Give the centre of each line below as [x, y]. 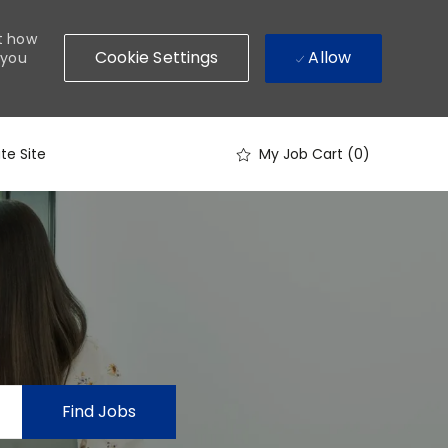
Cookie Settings [156, 58]
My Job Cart [301, 154]
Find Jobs [99, 411]
